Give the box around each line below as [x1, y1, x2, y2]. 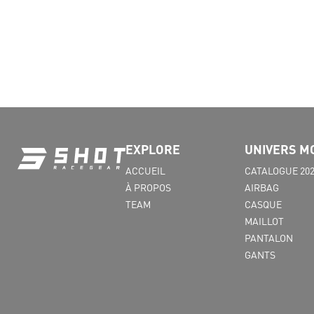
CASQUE [245, 198, 282, 210]
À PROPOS [125, 181, 171, 193]
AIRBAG [245, 181, 279, 193]
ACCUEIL [125, 164, 165, 177]
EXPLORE [125, 141, 180, 157]
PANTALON [245, 231, 293, 244]
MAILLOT [245, 214, 284, 227]
